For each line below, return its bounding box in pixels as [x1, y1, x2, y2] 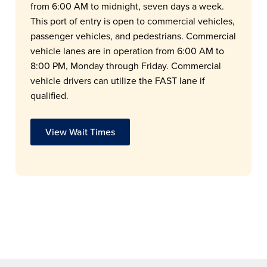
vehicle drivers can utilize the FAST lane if [30, 73, 206, 88]
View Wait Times [45, 125, 116, 138]
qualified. [30, 88, 69, 103]
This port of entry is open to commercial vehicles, [30, 14, 235, 28]
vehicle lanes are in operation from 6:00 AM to [30, 44, 225, 58]
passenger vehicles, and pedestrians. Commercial [30, 29, 237, 43]
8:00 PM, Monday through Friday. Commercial [30, 58, 222, 73]
